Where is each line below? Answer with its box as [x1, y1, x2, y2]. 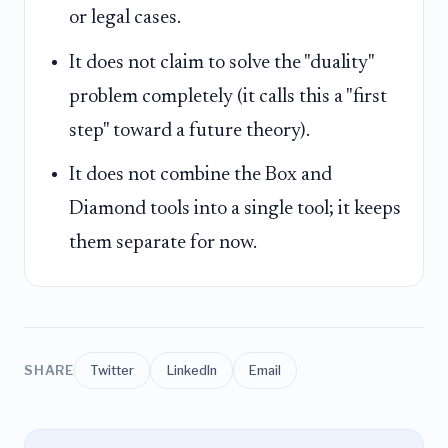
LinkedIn [166, 362, 217, 378]
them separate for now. [69, 233, 257, 254]
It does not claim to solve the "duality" [69, 52, 374, 73]
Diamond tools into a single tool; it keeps [69, 199, 401, 220]
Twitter [90, 362, 135, 378]
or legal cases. [69, 8, 181, 29]
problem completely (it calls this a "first [69, 86, 387, 107]
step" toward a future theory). [69, 120, 310, 141]
